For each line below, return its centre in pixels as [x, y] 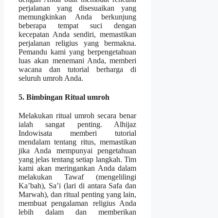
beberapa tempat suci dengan [78, 25]
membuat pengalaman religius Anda [78, 203]
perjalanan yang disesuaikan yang [78, 8]
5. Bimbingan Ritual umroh [64, 97]
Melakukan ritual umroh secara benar [78, 115]
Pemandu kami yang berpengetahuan [78, 52]
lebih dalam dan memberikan [78, 212]
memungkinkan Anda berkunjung [78, 17]
